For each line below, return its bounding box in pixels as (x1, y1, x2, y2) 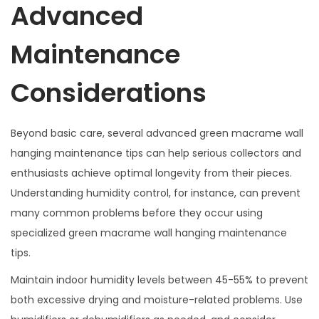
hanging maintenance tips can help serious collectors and (11, 145, 301, 160)
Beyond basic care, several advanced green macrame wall (11, 125, 303, 140)
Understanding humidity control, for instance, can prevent (11, 185, 300, 200)
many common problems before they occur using (11, 205, 263, 220)
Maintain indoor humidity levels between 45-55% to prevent (11, 272, 308, 287)
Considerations (11, 74, 206, 111)
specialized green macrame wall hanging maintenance (11, 225, 287, 240)
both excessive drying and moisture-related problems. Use (11, 292, 303, 307)
